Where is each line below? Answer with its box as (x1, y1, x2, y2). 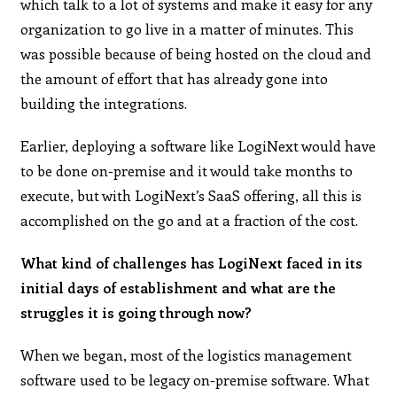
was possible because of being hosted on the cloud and (20, 43, 372, 63)
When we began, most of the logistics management (20, 345, 353, 364)
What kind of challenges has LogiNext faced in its (20, 253, 363, 272)
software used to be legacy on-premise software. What (20, 370, 370, 389)
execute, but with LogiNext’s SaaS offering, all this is (20, 185, 362, 205)
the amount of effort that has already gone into (20, 68, 329, 88)
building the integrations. (20, 93, 188, 113)
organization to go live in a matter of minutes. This (20, 19, 354, 38)
